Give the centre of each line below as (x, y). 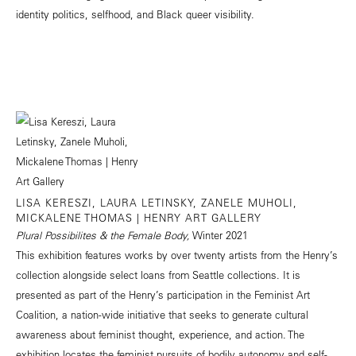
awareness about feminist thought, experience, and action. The (160, 334)
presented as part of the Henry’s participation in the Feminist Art (163, 294)
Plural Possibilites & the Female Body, (103, 234)
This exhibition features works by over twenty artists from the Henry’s (177, 254)
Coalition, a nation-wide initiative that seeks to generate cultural (162, 314)
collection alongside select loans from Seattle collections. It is (158, 274)
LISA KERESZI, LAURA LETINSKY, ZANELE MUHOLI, (157, 202)
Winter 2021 (219, 234)
